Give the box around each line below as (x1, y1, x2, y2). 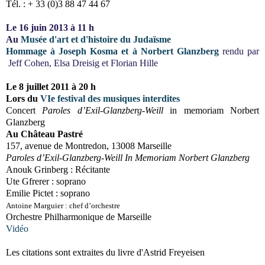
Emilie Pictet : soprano (6, 188, 90, 198)
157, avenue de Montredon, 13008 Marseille (6, 140, 172, 151)
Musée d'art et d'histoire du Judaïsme (21, 34, 171, 44)
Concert (6, 105, 43, 115)
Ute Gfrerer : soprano (6, 176, 86, 186)
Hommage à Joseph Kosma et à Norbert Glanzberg (6, 46, 219, 56)
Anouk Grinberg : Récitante (6, 164, 110, 174)
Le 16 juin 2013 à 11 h (6, 22, 94, 33)
